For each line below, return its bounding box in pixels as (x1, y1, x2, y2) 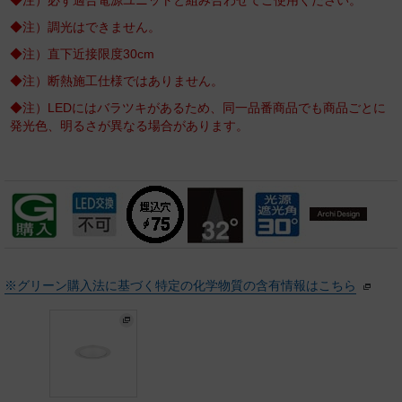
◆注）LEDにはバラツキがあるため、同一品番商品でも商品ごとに (10, 101, 386, 115)
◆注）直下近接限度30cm (10, 48, 154, 61)
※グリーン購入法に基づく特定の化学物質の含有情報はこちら (4, 279, 356, 293)
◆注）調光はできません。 (10, 21, 161, 34)
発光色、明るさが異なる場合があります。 (10, 119, 249, 133)
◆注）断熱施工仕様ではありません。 (10, 74, 223, 88)
